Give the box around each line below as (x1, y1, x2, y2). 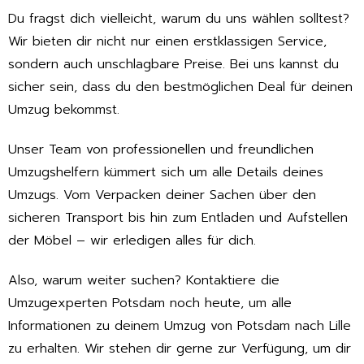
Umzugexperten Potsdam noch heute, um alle (8, 292, 292, 313)
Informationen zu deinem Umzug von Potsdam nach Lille (8, 315, 351, 336)
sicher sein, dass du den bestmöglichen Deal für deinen (8, 77, 353, 97)
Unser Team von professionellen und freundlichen (8, 140, 314, 160)
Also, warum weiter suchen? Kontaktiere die (8, 270, 279, 290)
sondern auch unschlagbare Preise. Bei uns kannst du (8, 54, 339, 75)
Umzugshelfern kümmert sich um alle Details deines (8, 162, 323, 183)
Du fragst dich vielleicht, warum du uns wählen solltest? (8, 9, 349, 29)
